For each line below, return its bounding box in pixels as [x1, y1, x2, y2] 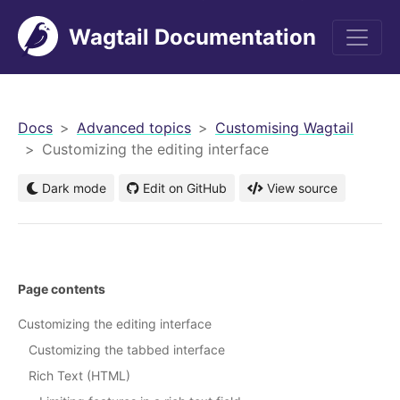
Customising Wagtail [215, 119, 354, 137]
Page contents [18, 281, 105, 297]
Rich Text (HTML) [29, 368, 130, 384]
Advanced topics [77, 119, 191, 137]
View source [267, 180, 337, 196]
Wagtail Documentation [69, 23, 316, 50]
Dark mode [38, 180, 106, 196]
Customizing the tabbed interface [29, 342, 225, 358]
